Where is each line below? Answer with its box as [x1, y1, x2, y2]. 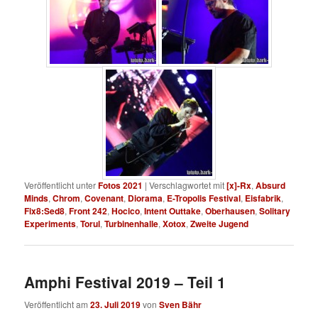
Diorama [128, 191, 163, 204]
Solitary [259, 204, 291, 217]
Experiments [24, 216, 77, 230]
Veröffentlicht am [24, 297, 91, 310]
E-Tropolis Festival [167, 191, 241, 204]
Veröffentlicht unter [24, 178, 97, 191]
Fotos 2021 [98, 178, 143, 192]
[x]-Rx [226, 178, 252, 192]
